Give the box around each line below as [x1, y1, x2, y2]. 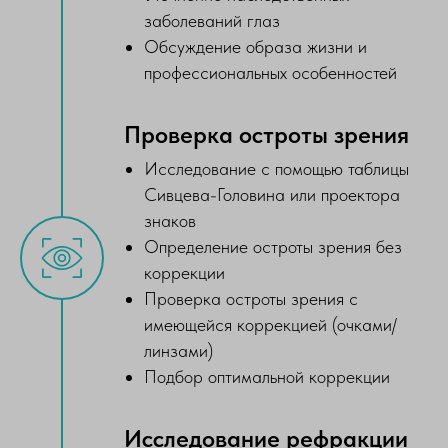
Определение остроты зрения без [144, 236, 402, 257]
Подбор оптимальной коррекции [144, 366, 390, 387]
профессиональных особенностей [144, 62, 397, 83]
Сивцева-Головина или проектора [144, 184, 400, 205]
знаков [144, 210, 196, 231]
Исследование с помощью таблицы [144, 158, 409, 179]
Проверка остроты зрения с [144, 288, 358, 309]
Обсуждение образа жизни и [144, 36, 367, 57]
